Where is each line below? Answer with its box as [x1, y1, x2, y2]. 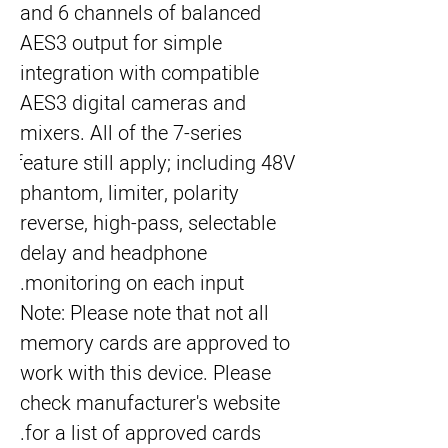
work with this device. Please [20, 359, 271, 388]
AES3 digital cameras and [20, 89, 246, 118]
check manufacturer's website [20, 389, 280, 418]
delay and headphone [20, 239, 207, 268]
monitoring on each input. [25, 269, 244, 298]
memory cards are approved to [20, 329, 290, 358]
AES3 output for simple [20, 29, 222, 58]
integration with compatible [20, 59, 259, 88]
